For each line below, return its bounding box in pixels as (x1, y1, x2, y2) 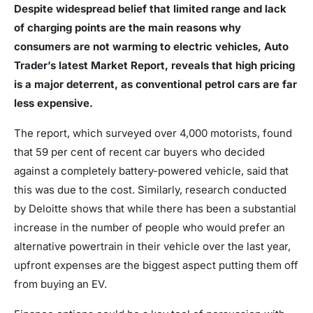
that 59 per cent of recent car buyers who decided (14, 145, 265, 159)
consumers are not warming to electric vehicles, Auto (14, 39, 289, 53)
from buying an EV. (14, 277, 107, 291)
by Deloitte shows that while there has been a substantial (14, 201, 296, 215)
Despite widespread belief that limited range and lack (14, 1, 286, 15)
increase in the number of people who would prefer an (14, 220, 285, 234)
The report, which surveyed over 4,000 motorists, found (14, 126, 292, 140)
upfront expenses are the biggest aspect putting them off (14, 258, 298, 272)
